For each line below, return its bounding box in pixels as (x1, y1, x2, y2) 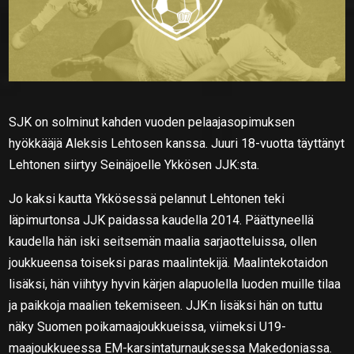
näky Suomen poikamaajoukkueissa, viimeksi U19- (9, 318, 287, 334)
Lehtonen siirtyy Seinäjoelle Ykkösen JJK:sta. (9, 156, 260, 172)
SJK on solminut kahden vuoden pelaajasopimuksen (9, 114, 296, 130)
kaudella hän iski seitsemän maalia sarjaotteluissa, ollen (9, 233, 318, 249)
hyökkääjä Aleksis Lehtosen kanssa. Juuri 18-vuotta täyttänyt (9, 135, 345, 151)
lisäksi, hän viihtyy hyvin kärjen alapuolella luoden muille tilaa (9, 276, 341, 292)
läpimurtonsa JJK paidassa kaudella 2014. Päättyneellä (9, 212, 314, 228)
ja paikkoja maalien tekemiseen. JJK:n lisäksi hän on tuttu (9, 297, 323, 313)
